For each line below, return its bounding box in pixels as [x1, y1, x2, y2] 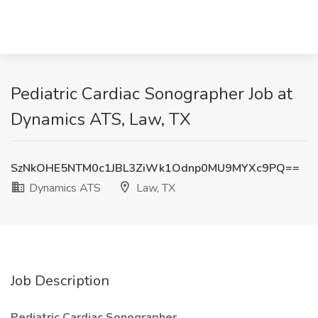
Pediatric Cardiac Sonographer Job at [11, 82, 292, 105]
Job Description [11, 271, 109, 290]
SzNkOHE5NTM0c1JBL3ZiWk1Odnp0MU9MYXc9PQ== [11, 160, 300, 176]
